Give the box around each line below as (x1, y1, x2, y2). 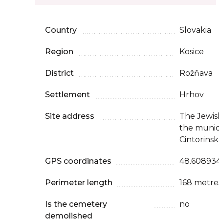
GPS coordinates (45, 156, 111, 166)
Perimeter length (45, 178, 112, 187)
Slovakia (179, 25, 211, 35)
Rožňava (179, 68, 213, 78)
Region (45, 47, 73, 56)
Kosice (179, 47, 204, 56)
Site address (45, 111, 94, 121)
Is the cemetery (45, 199, 107, 209)
